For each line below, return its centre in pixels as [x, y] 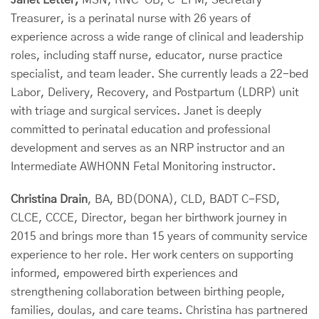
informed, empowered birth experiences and [124, 273]
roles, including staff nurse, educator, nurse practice [147, 56]
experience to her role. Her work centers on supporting [152, 255]
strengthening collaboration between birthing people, [148, 292]
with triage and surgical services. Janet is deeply [136, 111]
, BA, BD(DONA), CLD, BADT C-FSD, [184, 199]
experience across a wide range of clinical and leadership [157, 37]
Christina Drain [49, 199]
